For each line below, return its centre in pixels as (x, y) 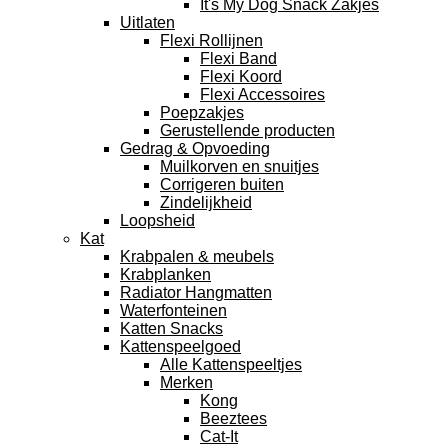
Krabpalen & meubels (197, 256)
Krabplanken (165, 274)
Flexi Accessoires (262, 94)
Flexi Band (238, 58)
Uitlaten (147, 22)
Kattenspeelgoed (180, 346)
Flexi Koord (241, 76)
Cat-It (219, 436)
